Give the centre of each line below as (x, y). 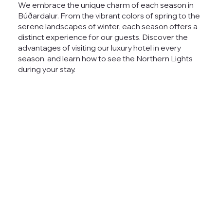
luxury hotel (131, 47)
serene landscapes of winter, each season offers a (108, 26)
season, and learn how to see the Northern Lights (105, 58)
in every (166, 47)
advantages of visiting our (64, 47)
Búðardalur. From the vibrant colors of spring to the (109, 15)
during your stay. (46, 69)
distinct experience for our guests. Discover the (103, 37)
